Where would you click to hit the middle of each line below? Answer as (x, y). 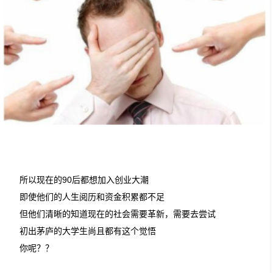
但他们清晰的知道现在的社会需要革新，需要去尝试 (118, 214)
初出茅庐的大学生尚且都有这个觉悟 (88, 231)
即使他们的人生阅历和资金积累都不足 (92, 197)
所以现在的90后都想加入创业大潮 (84, 180)
